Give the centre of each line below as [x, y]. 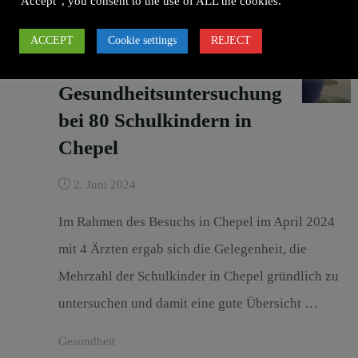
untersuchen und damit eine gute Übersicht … [188, 303]
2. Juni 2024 [104, 184]
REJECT [231, 40]
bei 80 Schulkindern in [155, 120]
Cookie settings [142, 40]
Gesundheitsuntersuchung [170, 93]
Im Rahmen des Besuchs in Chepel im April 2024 [196, 221]
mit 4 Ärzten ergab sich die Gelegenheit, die [182, 249]
